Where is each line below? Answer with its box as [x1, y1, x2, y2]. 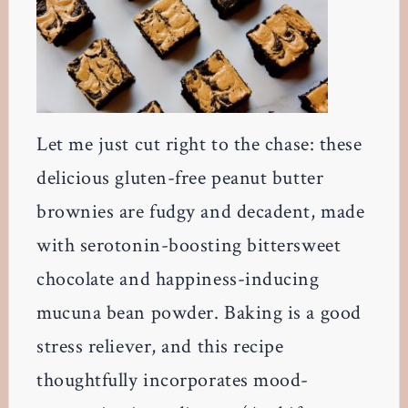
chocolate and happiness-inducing [36, 266, 320, 293]
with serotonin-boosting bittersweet [36, 232, 342, 260]
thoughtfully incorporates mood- [36, 367, 310, 394]
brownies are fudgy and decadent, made [36, 199, 365, 226]
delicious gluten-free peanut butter [36, 165, 324, 192]
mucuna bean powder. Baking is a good [36, 300, 362, 327]
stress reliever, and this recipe [36, 333, 284, 361]
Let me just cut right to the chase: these [36, 131, 362, 158]
